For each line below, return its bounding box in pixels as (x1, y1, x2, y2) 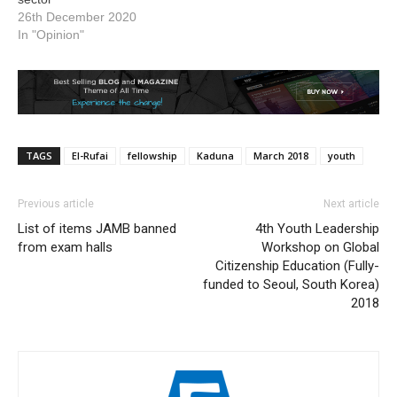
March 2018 (253, 149, 308, 163)
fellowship (128, 149, 177, 163)
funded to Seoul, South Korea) (203, 276, 379, 293)
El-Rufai (72, 149, 108, 163)
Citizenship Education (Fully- (215, 258, 379, 275)
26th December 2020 (18, 10, 136, 25)
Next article (323, 198, 379, 211)
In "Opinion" (18, 27, 84, 43)
